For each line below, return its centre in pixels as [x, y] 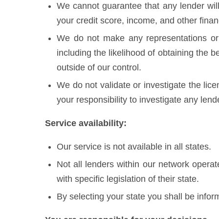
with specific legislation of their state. [128, 179]
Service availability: [86, 123]
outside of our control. [99, 67]
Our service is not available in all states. [134, 147]
